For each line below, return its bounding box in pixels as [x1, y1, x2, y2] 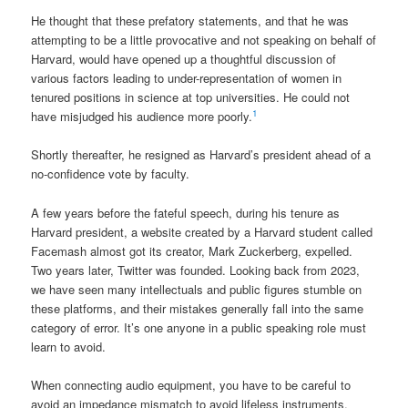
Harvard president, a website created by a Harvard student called [31, 222, 373, 240]
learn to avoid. [31, 337, 107, 355]
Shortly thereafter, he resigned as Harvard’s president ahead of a [31, 146, 372, 164]
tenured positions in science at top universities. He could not [31, 88, 351, 107]
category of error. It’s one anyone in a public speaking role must [31, 318, 367, 336]
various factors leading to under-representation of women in [31, 69, 342, 87]
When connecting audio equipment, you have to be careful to [31, 375, 352, 393]
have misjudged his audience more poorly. [31, 107, 253, 126]
